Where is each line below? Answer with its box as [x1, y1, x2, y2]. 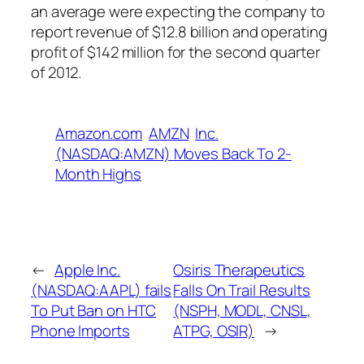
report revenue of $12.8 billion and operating [31, 20, 327, 42]
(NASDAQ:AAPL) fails [31, 279, 172, 301]
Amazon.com [55, 122, 143, 144]
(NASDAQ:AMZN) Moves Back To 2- [55, 142, 292, 164]
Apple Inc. [54, 258, 120, 280]
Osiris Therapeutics [173, 258, 305, 280]
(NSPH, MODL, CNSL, [173, 299, 311, 321]
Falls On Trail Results [173, 279, 311, 301]
